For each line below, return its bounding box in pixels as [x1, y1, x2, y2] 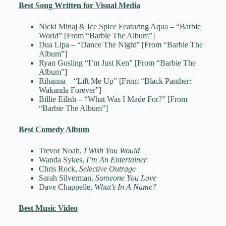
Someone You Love [95, 174, 156, 183]
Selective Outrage [79, 164, 136, 174]
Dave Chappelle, [38, 183, 94, 192]
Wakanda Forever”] [38, 86, 101, 95]
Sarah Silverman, [38, 174, 95, 183]
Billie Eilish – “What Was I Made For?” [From [38, 95, 187, 104]
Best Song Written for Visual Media [18, 1, 140, 10]
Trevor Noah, [38, 146, 84, 155]
